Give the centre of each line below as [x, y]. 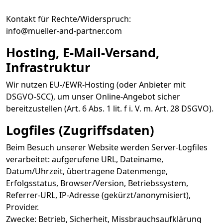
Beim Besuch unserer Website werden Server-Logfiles [107, 147]
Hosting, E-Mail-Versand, [83, 52]
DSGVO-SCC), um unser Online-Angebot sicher [93, 97]
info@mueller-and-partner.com [64, 31]
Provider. [22, 207]
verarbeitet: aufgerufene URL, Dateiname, [85, 159]
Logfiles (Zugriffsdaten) [80, 130]
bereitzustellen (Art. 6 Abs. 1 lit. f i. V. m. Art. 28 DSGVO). [110, 109]
